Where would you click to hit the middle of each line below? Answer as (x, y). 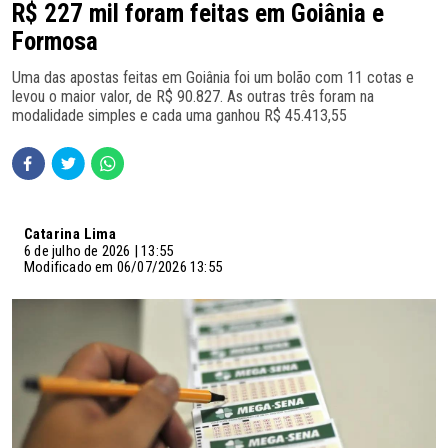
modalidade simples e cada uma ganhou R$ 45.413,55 (179, 115)
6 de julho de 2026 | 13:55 (99, 251)
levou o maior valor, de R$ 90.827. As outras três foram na (193, 96)
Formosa (55, 41)
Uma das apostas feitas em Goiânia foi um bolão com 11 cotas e (213, 77)
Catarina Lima (70, 234)
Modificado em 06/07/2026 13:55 (123, 267)
